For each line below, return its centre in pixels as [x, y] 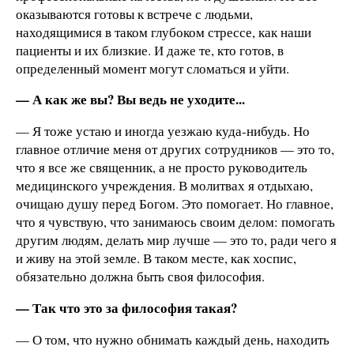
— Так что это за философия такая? [126, 307]
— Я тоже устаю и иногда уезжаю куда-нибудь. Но [163, 131]
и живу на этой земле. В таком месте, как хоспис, [156, 258]
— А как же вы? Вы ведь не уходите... [130, 100]
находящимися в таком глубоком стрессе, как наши [164, 32]
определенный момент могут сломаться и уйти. [153, 68]
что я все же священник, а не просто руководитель [162, 168]
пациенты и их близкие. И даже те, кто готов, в [150, 50]
